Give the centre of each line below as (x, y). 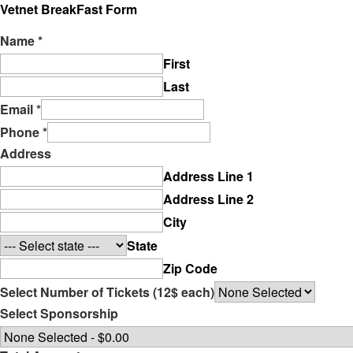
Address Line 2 (208, 199)
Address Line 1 (208, 176)
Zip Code (190, 269)
